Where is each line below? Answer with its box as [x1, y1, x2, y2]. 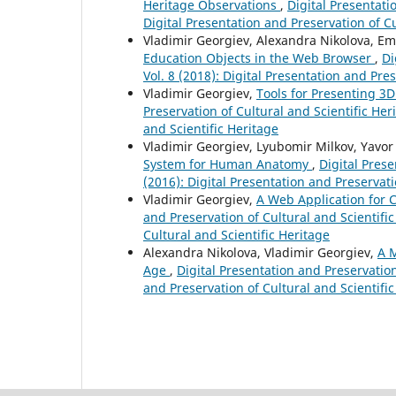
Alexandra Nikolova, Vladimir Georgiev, [143, 243, 377, 261]
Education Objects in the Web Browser [143, 49, 375, 66]
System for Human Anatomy [143, 155, 312, 172]
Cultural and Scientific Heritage [143, 225, 330, 243]
